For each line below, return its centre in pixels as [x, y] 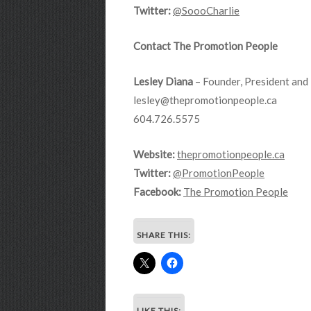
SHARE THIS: [164, 235]
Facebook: [157, 192]
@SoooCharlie [206, 10]
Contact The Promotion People [205, 46]
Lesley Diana [163, 81]
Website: [154, 154]
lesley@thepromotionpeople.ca [205, 100]
